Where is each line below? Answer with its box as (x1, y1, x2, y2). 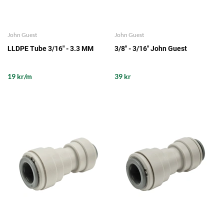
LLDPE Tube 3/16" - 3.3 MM (7, 44, 93, 52)
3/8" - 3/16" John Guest (114, 44, 187, 52)
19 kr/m (7, 71, 32, 80)
